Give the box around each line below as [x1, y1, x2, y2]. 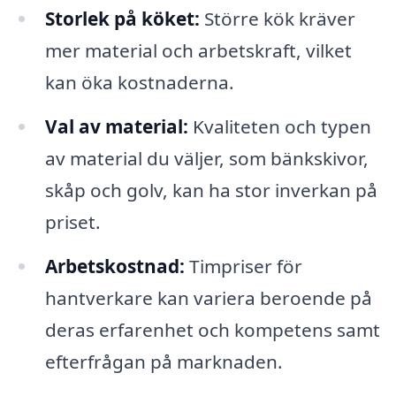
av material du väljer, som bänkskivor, [44, 146, 369, 171]
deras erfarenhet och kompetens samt [44, 317, 380, 343]
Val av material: [44, 114, 188, 140]
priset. [44, 209, 101, 235]
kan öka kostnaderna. [44, 70, 234, 95]
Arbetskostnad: [44, 254, 185, 279]
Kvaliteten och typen [187, 114, 371, 140]
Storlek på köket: [44, 6, 200, 32]
